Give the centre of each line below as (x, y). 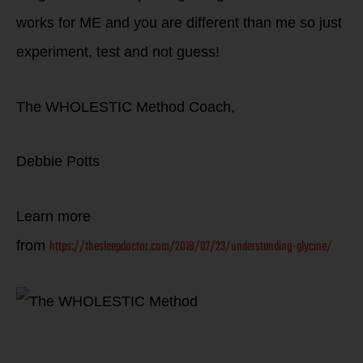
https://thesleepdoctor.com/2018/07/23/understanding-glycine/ (191, 247)
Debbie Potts (58, 161)
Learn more (53, 216)
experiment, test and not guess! (118, 52)
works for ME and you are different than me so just (179, 23)
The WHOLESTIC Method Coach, (126, 107)
